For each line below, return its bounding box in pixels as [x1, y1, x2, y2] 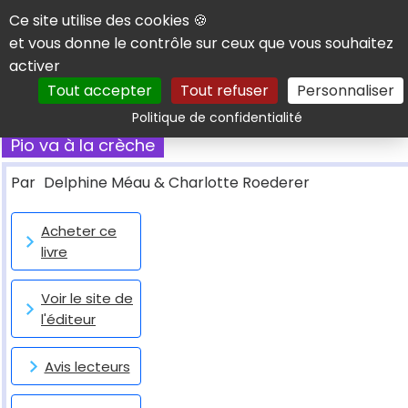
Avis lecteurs [44, 356, 130, 376]
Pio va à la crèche [11, 134, 155, 158]
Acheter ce [41, 221, 117, 241]
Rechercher [276, 96, 376, 120]
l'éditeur [41, 310, 96, 330]
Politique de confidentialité [132, 108, 302, 127]
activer [9, 56, 60, 76]
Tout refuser [179, 80, 269, 101]
